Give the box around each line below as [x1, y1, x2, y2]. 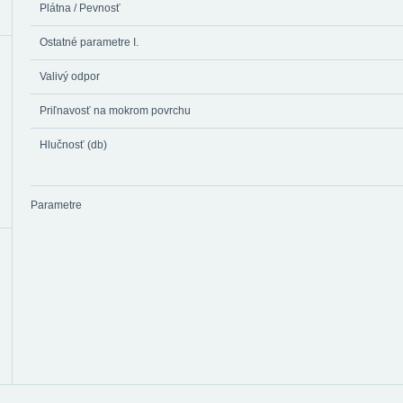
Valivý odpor [40, 70, 100, 83]
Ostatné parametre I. [40, 36, 139, 49]
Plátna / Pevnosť [40, 2, 121, 14]
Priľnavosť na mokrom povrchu [40, 104, 191, 117]
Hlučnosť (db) [40, 139, 107, 151]
